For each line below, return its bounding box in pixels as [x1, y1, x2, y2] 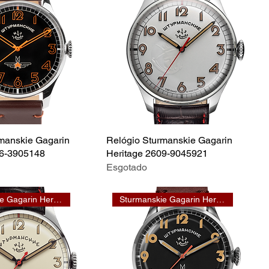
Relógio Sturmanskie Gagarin [106, 134, 232, 146]
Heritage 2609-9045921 [106, 147, 208, 159]
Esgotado [106, 161, 147, 173]
